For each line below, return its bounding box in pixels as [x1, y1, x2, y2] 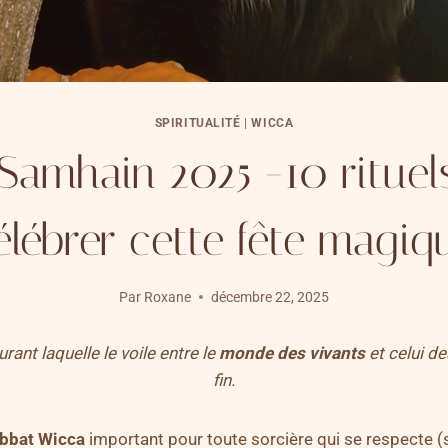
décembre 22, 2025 [211, 288, 330, 305]
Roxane [144, 288, 192, 305]
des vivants [276, 342, 365, 363]
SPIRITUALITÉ [154, 116, 241, 131]
